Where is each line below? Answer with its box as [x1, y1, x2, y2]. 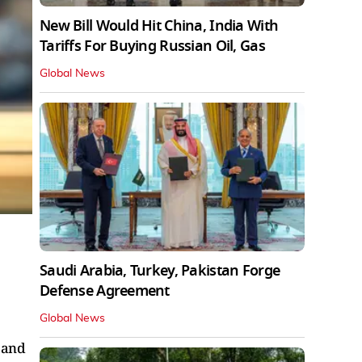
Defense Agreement [40, 280, 170, 302]
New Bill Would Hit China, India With [40, 15, 279, 36]
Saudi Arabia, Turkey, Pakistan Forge [40, 260, 280, 282]
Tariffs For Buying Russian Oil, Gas [40, 35, 265, 57]
